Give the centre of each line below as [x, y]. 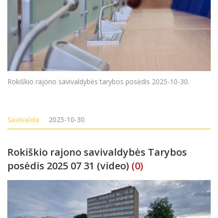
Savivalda [23, 119]
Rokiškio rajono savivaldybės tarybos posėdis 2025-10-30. [98, 81]
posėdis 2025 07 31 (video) [68, 165]
